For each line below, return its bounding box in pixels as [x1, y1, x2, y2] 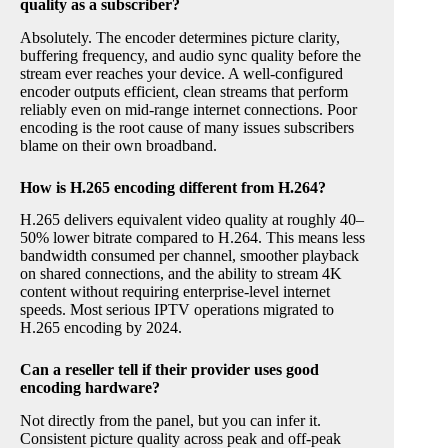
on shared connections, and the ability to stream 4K [20, 265, 342, 283]
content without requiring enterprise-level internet [20, 283, 330, 301]
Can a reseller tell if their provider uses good [20, 361, 319, 379]
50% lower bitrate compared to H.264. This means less [20, 229, 365, 247]
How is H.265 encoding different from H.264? [20, 178, 326, 196]
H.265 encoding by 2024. [20, 319, 182, 337]
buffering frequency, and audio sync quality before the [20, 46, 361, 64]
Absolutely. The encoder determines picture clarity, [20, 28, 340, 46]
